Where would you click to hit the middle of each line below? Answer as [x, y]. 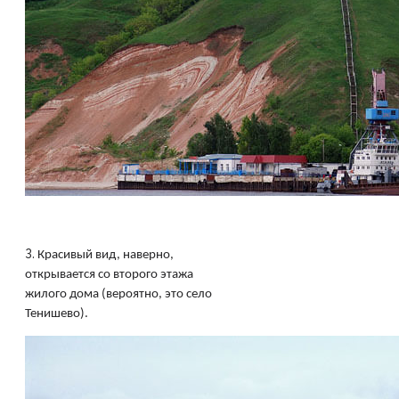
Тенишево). [57, 314]
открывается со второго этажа [109, 275]
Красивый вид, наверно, [106, 255]
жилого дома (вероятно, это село [118, 294]
